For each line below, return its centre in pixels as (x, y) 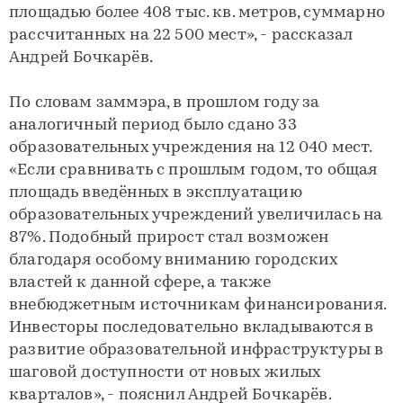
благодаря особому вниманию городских (174, 260)
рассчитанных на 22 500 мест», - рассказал (181, 35)
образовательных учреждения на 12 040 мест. (191, 148)
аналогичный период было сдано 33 (153, 125)
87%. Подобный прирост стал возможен (169, 237)
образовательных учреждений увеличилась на (196, 215)
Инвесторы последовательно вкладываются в (192, 327)
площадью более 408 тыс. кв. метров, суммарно (197, 13)
